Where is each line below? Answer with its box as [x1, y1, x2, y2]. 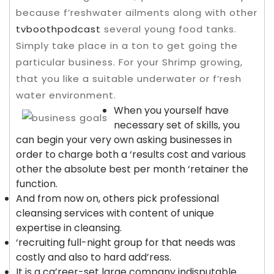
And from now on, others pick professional [16, 191, 219, 206]
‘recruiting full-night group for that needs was [16, 235, 235, 250]
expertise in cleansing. [16, 221, 122, 235]
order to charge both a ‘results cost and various [16, 147, 246, 161]
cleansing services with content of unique [16, 206, 214, 220]
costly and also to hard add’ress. [16, 250, 171, 264]
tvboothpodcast [16, 23, 101, 35]
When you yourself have [114, 103, 229, 117]
